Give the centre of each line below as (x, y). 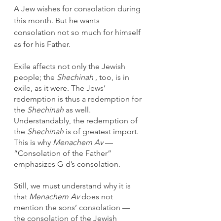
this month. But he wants (58, 20)
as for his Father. (43, 44)
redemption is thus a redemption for (79, 99)
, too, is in (112, 77)
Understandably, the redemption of (77, 120)
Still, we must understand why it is (73, 185)
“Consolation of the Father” (64, 153)
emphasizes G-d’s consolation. (67, 164)
